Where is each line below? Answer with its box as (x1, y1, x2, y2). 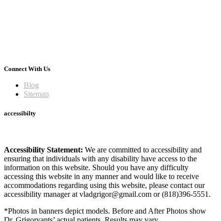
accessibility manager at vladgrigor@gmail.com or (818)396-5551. (4, 189, 211, 198)
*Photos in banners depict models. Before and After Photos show (4, 206, 206, 215)
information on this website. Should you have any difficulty (4, 163, 188, 172)
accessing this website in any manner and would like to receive (4, 172, 199, 181)
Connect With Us (4, 65, 50, 73)
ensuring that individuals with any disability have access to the (4, 154, 197, 163)
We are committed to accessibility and (85, 145, 202, 154)
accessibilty (4, 110, 36, 117)
